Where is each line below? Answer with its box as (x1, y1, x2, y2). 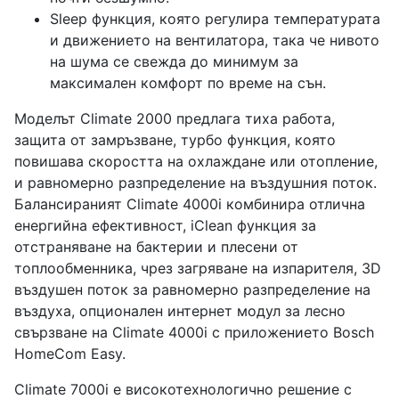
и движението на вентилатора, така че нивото (50, 31, 379, 50)
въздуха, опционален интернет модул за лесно (14, 302, 346, 321)
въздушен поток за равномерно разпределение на (14, 281, 370, 299)
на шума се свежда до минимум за (50, 53, 298, 71)
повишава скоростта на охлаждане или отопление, (14, 152, 378, 171)
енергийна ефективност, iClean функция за (14, 216, 316, 235)
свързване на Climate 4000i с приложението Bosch (14, 323, 374, 342)
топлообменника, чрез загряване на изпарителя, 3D (14, 259, 381, 278)
